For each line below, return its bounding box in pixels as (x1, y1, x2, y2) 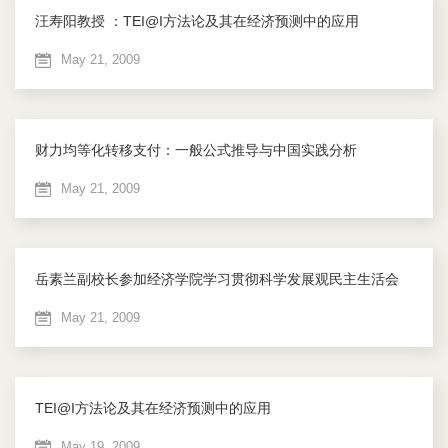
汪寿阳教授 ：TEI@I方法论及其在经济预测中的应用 (35, 13, 359, 30)
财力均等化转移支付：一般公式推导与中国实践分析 (35, 142, 357, 159)
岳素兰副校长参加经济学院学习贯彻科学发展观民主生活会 (35, 271, 399, 288)
